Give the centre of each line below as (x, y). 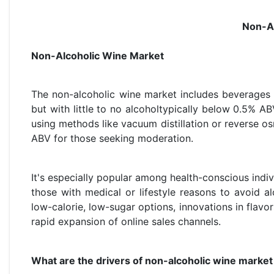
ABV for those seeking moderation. (112, 139)
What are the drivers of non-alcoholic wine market (152, 261)
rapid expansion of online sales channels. (126, 222)
